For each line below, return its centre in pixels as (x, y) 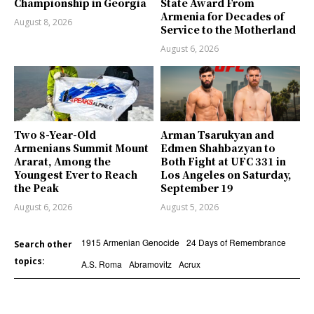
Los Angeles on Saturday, (226, 175)
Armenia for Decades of (222, 16)
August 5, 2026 (190, 207)
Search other (43, 245)
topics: (29, 261)
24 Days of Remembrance (236, 243)
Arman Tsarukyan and (217, 135)
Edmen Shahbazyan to (218, 148)
